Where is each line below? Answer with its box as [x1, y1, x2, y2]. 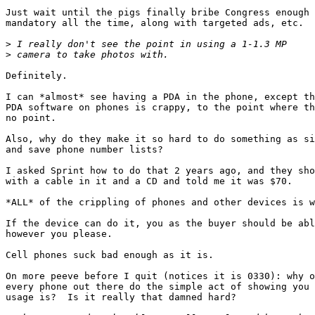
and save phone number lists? [6, 144, 163, 155]
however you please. [6, 229, 112, 240]
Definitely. [6, 70, 67, 82]
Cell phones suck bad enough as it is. [6, 250, 214, 261]
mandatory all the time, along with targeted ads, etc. [6, 18, 304, 29]
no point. [6, 112, 56, 124]
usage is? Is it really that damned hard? [6, 292, 236, 303]
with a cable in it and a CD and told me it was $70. [6, 176, 292, 187]
